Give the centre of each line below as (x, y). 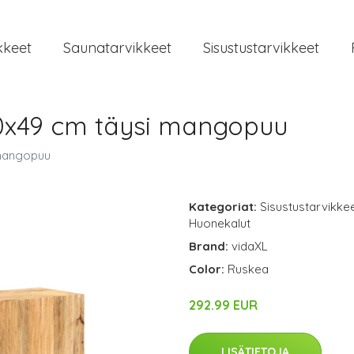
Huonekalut (220, 223)
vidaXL (250, 246)
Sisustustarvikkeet (261, 47)
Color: (208, 269)
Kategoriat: (223, 207)
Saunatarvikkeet (117, 47)
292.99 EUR (223, 305)
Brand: (210, 246)
